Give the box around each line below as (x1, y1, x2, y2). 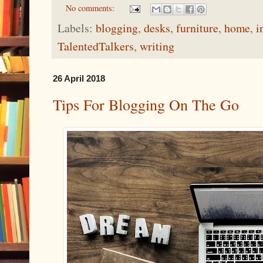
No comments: (66, 2, 117, 14)
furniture (176, 20, 218, 36)
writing (140, 38, 174, 55)
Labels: (58, 20, 96, 36)
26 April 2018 (53, 73, 105, 84)
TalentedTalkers (58, 38, 134, 55)
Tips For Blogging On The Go (53, 94, 239, 115)
